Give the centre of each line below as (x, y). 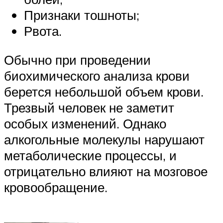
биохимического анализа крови (97, 75)
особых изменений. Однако (85, 123)
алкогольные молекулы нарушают (104, 139)
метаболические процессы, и (90, 155)
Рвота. (43, 31)
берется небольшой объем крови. (104, 91)
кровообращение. (56, 187)
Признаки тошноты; (82, 15)
